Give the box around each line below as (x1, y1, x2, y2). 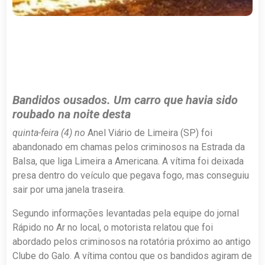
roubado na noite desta (12, 106, 131, 121)
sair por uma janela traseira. (12, 183, 125, 195)
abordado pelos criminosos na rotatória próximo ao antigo (12, 235, 251, 247)
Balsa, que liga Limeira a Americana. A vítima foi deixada (12, 155, 244, 167)
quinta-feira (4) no (12, 127, 88, 138)
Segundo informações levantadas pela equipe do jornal (12, 207, 240, 219)
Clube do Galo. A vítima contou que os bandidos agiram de (12, 250, 253, 261)
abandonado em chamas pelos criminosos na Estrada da (12, 141, 245, 153)
